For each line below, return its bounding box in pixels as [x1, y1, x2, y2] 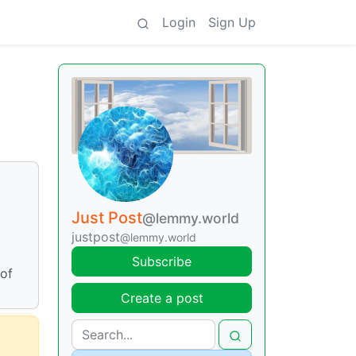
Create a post [120, 290, 203, 307]
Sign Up [208, 14, 256, 30]
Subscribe [132, 253, 192, 270]
